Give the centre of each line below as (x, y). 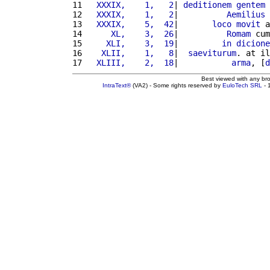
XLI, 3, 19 (130, 43)
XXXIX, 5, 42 (130, 24)
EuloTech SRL (242, 85)
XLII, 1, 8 (130, 53)
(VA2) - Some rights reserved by (177, 85)
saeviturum (212, 53)
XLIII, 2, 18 (130, 62)
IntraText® (117, 85)
